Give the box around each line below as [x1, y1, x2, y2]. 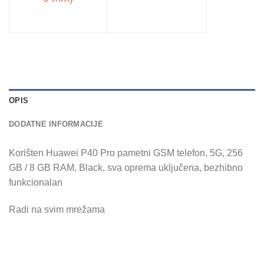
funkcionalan [9, 177, 62, 187]
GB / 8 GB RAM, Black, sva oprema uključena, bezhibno [9, 162, 243, 173]
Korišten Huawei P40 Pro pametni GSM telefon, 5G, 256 [9, 147, 243, 158]
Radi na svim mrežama [9, 204, 105, 214]
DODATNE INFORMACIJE [9, 119, 103, 128]
